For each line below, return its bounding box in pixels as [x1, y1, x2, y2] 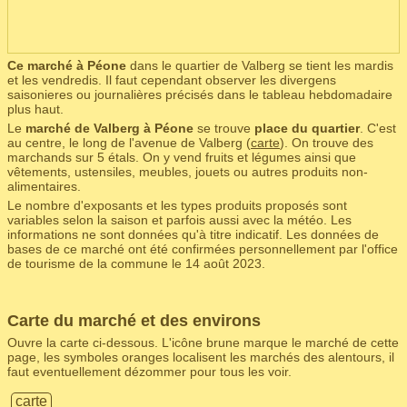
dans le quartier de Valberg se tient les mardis [126, 58, 393, 73]
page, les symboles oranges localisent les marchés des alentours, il [7, 350, 394, 364]
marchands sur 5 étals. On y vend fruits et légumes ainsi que [7, 150, 356, 164]
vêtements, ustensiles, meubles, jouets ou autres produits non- [7, 164, 368, 179]
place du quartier [254, 121, 360, 135]
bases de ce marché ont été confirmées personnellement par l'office [7, 242, 398, 256]
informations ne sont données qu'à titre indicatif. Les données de [7, 227, 379, 242]
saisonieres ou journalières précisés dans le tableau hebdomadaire [7, 87, 392, 102]
